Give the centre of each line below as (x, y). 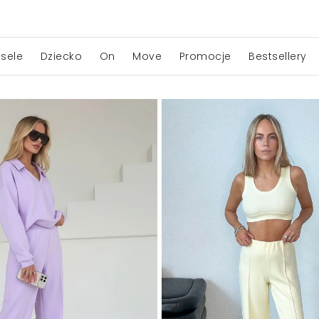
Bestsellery (278, 56)
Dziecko (61, 56)
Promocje (205, 56)
